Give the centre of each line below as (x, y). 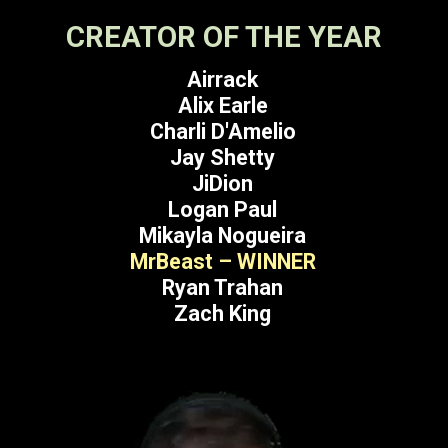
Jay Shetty (223, 158)
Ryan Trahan (223, 288)
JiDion (223, 184)
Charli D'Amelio (222, 132)
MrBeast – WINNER (222, 262)
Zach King (223, 314)
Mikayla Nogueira (223, 236)
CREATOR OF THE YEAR (223, 37)
